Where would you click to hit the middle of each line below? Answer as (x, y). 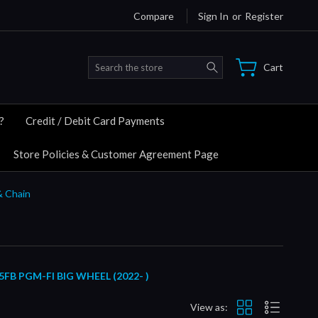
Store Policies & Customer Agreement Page (116, 154)
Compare (154, 16)
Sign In (213, 16)
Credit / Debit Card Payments (95, 120)
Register (264, 16)
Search (238, 63)
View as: (209, 307)
